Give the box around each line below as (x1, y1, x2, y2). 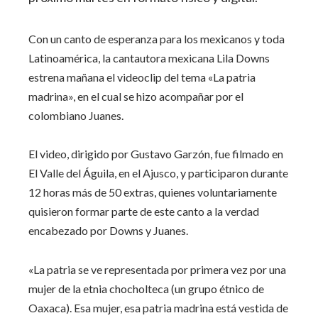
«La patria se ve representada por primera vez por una (28, 262, 286, 276)
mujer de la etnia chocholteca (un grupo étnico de (28, 281, 264, 295)
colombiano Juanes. (28, 108, 124, 122)
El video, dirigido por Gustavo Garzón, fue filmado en (28, 147, 283, 161)
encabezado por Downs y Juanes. (28, 224, 188, 238)
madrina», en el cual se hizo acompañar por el (28, 89, 243, 103)
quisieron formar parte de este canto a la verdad (28, 204, 259, 219)
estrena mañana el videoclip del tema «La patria (28, 70, 256, 84)
